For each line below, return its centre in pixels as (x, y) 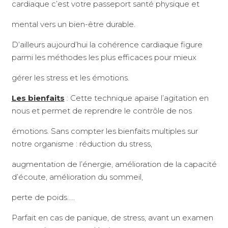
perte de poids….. (43, 197)
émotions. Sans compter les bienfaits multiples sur (105, 131)
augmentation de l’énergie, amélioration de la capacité (114, 164)
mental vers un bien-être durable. (73, 24)
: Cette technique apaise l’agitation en (136, 98)
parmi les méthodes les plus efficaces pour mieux (104, 58)
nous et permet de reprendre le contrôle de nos (102, 111)
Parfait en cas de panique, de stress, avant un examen (112, 218)
